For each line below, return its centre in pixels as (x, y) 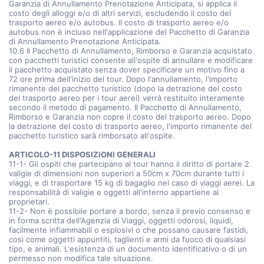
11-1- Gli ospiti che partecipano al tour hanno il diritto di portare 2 (129, 164)
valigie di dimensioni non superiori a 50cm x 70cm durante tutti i (126, 173)
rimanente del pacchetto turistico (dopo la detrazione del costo (126, 88)
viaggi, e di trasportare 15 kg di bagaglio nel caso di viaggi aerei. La (132, 183)
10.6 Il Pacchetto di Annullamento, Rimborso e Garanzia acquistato (131, 51)
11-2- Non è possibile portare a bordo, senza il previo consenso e (130, 211)
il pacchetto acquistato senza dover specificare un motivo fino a (127, 70)
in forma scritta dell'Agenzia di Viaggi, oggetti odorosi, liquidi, (121, 220)
